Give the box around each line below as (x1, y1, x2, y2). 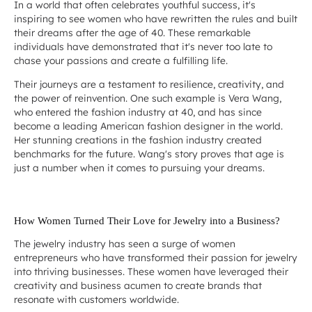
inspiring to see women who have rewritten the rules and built (14, 13, 297, 25)
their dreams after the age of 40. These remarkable (14, 26, 251, 39)
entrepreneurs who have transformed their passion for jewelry (14, 251, 297, 263)
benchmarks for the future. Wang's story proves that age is (14, 148, 284, 160)
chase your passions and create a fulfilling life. (14, 54, 231, 67)
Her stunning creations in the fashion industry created (14, 134, 262, 146)
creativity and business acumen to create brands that (14, 279, 262, 291)
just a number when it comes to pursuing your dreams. (14, 162, 265, 174)
